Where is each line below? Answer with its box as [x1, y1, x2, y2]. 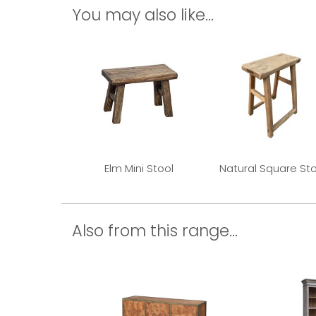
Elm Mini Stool [104, 160, 174, 176]
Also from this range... [72, 219, 238, 242]
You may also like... [72, 3, 214, 26]
